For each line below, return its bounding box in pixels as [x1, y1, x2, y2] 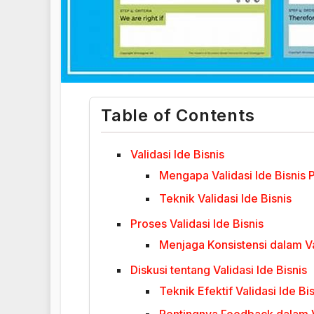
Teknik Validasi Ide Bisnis [159, 191, 292, 206]
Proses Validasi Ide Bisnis [130, 217, 264, 231]
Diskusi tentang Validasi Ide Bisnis [130, 263, 307, 278]
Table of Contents [101, 105, 255, 126]
